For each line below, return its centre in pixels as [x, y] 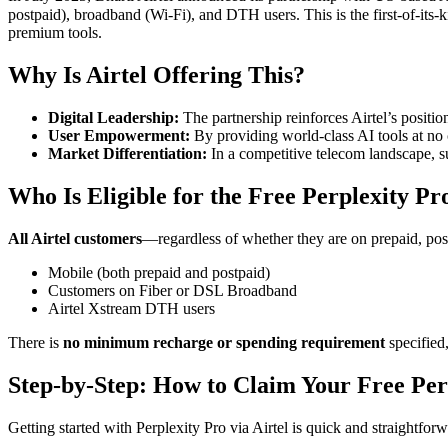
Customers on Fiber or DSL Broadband [172, 290]
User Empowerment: [119, 136]
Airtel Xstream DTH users [131, 308]
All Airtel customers [75, 238]
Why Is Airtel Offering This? [156, 75]
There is [35, 342]
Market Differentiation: [127, 154]
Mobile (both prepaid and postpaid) [159, 272]
